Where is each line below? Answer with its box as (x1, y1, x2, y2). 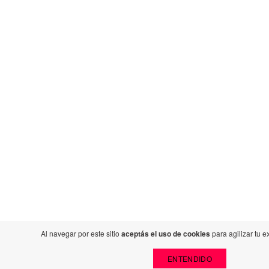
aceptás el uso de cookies (121, 228, 210, 239)
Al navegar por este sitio (40, 228, 121, 238)
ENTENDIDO (168, 253, 212, 264)
